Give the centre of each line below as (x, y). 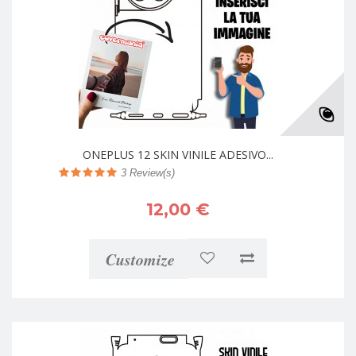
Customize (140, 259)
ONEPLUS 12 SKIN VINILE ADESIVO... (178, 154)
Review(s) (151, 172)
